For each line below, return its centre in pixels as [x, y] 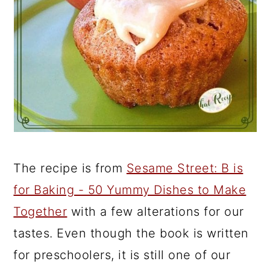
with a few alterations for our [155, 212]
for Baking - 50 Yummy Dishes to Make [130, 190]
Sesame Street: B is [185, 168]
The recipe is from [70, 168]
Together [40, 212]
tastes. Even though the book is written [131, 233]
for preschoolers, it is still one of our [122, 255]
